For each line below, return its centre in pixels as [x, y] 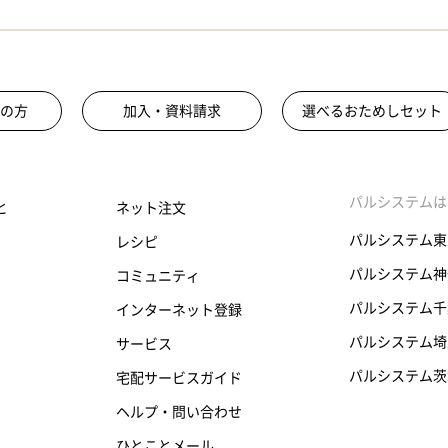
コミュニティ [157, 276]
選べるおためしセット [372, 111]
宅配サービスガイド [178, 378]
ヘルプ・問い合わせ [178, 412]
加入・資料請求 [172, 111]
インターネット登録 [178, 310]
